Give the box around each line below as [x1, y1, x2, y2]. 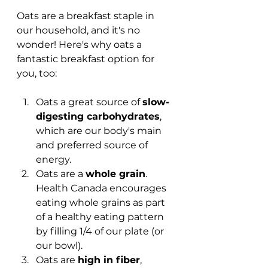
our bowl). [36, 240, 83, 251]
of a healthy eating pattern [36, 211, 166, 223]
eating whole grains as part [36, 197, 167, 208]
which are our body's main [36, 125, 164, 136]
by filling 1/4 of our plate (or [36, 226, 166, 237]
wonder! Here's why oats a [17, 39, 144, 50]
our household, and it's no [17, 25, 142, 36]
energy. [36, 154, 71, 165]
